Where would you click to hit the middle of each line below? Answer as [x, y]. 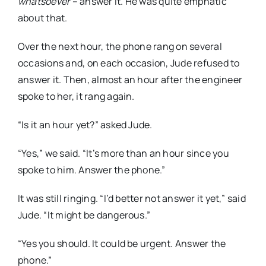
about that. [43, 18]
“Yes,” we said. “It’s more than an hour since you [123, 153]
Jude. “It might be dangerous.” [84, 215]
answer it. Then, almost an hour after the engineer [130, 80]
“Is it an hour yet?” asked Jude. [85, 125]
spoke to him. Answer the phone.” [92, 170]
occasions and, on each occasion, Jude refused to [129, 63]
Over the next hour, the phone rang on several [120, 47]
